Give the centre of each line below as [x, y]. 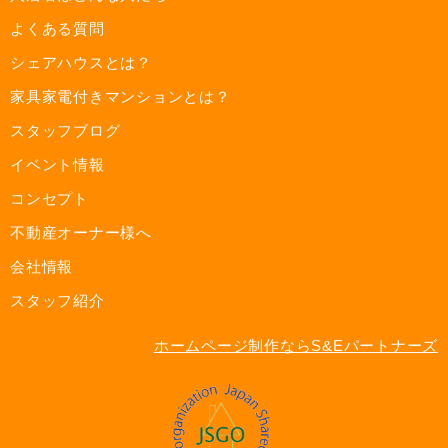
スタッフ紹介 [57, 300]
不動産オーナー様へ [81, 232]
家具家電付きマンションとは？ [120, 96]
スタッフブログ [65, 130]
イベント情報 [57, 164]
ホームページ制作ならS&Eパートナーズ [295, 345]
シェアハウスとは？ [81, 62]
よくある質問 [57, 28]
